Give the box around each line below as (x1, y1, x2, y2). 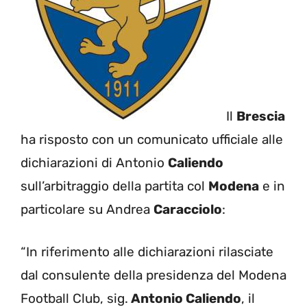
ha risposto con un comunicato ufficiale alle (21, 131, 283, 147)
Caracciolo (153, 201, 222, 217)
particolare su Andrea (21, 201, 153, 217)
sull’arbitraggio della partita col (21, 177, 208, 194)
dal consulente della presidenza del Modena (21, 267, 286, 283)
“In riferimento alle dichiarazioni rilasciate (21, 244, 273, 260)
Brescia (236, 108, 285, 124)
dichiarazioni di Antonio (21, 154, 168, 171)
